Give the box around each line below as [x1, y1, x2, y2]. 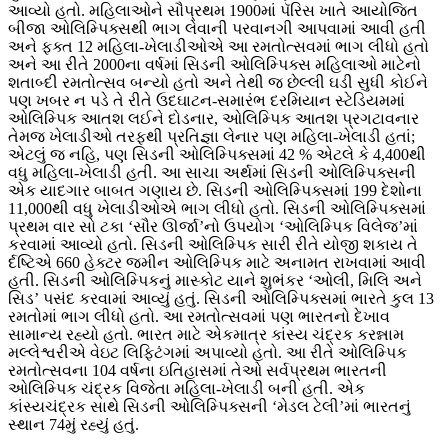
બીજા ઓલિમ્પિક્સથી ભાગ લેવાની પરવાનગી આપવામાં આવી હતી [8, 20, 426, 38]
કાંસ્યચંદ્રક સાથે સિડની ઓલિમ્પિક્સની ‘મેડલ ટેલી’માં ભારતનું [8, 398, 411, 416]
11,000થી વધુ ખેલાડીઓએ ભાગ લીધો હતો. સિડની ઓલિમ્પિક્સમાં [8, 200, 426, 218]
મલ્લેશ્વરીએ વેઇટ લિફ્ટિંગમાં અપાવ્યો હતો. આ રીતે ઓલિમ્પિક [8, 344, 407, 362]
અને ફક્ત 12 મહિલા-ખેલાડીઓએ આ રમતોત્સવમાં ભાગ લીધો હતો [8, 38, 429, 56]
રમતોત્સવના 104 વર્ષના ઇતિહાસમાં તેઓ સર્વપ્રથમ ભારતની [8, 362, 387, 380]
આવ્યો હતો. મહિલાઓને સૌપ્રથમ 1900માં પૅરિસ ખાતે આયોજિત [8, 2, 418, 20]
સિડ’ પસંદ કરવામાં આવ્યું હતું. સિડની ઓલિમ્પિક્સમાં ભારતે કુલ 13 [8, 290, 434, 308]
